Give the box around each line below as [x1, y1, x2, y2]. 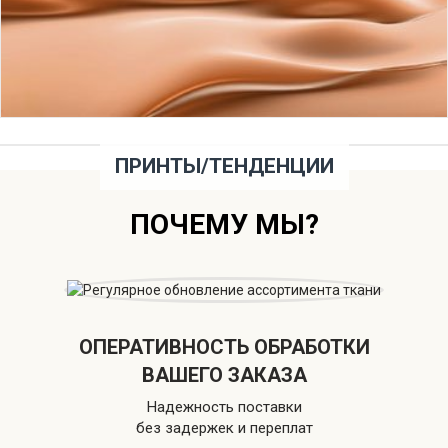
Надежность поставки [146, 398, 302, 417]
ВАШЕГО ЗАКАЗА [141, 363, 307, 388]
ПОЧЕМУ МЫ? [129, 208, 319, 242]
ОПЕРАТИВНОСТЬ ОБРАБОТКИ [78, 335, 370, 360]
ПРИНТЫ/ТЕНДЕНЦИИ [114, 153, 334, 178]
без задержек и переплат [135, 419, 313, 438]
